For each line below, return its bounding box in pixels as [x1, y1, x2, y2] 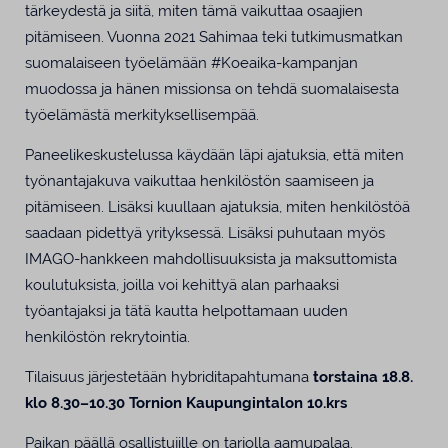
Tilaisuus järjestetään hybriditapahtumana [25, 368, 313, 385]
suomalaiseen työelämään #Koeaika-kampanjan [25, 53, 358, 71]
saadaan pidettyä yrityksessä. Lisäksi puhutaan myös [25, 223, 385, 241]
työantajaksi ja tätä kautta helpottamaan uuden [25, 301, 348, 319]
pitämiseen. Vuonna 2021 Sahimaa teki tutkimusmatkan [25, 27, 403, 45]
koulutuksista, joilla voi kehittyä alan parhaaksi [25, 275, 339, 293]
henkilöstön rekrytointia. [25, 327, 190, 345]
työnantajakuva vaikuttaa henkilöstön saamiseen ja [25, 171, 374, 189]
